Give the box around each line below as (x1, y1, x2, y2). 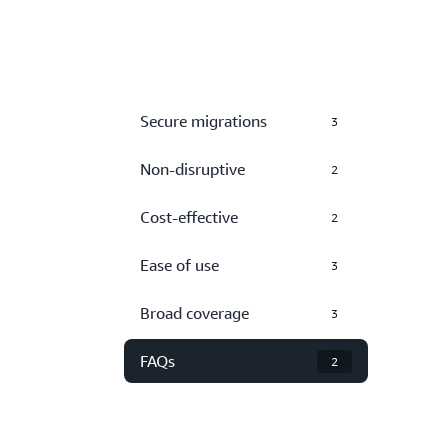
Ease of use (140, 255, 219, 275)
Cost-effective (140, 207, 238, 227)
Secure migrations (140, 111, 267, 131)
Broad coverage (140, 303, 249, 323)
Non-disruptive (140, 159, 245, 179)
